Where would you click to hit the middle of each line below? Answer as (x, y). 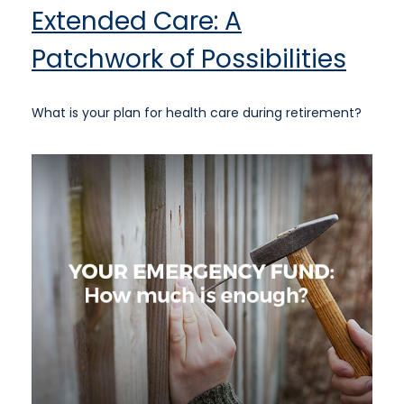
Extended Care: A (137, 21)
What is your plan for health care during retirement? (197, 112)
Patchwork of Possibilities (189, 59)
